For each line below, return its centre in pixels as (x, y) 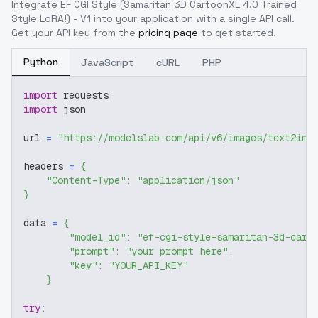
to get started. (238, 33)
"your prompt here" (177, 251)
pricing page (168, 33)
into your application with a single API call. (193, 18)
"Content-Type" (86, 180)
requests (83, 95)
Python (41, 62)
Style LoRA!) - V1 (51, 18)
